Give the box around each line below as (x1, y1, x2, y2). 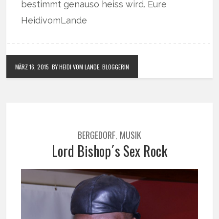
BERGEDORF (77, 129, 115, 141)
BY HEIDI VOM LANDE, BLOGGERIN (52, 63, 130, 71)
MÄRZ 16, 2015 (15, 63, 49, 71)
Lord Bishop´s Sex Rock (51, 141, 167, 161)
